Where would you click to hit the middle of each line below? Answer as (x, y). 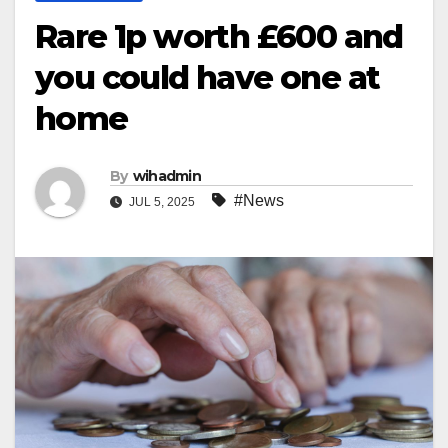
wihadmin (167, 175)
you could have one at (207, 77)
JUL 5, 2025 (162, 201)
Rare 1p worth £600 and (219, 36)
